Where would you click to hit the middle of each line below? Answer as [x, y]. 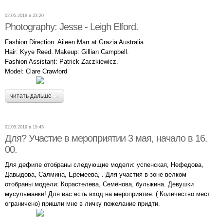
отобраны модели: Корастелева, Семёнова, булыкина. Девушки [99, 184]
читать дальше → [35, 96]
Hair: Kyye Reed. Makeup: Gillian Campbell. [67, 52]
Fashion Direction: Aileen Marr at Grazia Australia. [75, 42]
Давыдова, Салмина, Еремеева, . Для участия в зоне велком [96, 174]
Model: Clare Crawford [36, 71]
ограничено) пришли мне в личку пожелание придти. [82, 203]
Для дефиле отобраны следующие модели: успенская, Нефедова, [104, 164]
